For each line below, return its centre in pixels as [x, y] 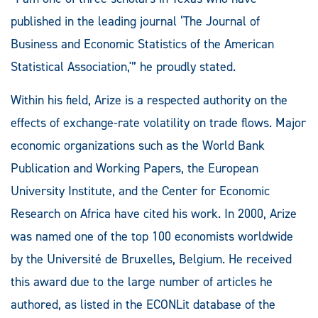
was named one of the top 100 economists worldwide [152, 237]
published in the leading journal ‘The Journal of [135, 22]
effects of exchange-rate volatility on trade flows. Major [158, 123]
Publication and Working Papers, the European [135, 169]
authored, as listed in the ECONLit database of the [143, 305]
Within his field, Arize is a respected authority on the [149, 100]
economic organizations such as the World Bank [138, 146]
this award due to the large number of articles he [142, 282]
